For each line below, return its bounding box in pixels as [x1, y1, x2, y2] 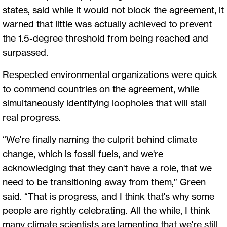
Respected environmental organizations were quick [3, 68, 217, 80]
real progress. [3, 111, 61, 123]
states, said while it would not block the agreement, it [3, 4, 224, 15]
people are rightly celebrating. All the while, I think [3, 204, 210, 216]
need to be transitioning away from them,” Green [3, 176, 206, 187]
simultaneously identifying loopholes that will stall [3, 97, 207, 108]
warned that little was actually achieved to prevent [3, 18, 212, 29]
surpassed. [3, 46, 48, 58]
